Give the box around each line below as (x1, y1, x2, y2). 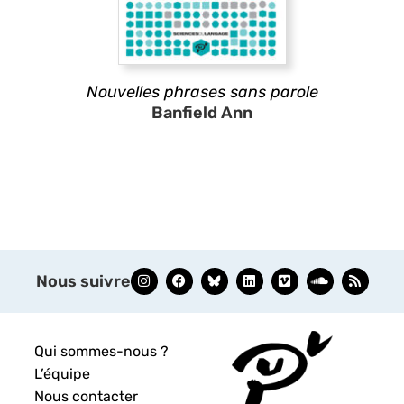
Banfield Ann (151, 102, 252, 123)
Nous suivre (35, 271, 131, 291)
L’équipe (34, 364, 91, 382)
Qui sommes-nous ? (34, 342, 170, 360)
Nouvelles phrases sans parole (86, 81, 318, 102)
